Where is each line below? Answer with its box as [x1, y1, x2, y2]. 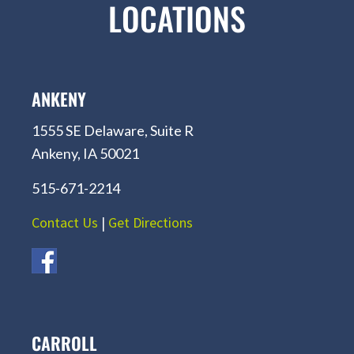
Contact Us [32, 213, 98, 232]
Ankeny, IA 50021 [32, 145, 139, 162]
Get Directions [108, 213, 193, 232]
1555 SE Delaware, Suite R [32, 122, 194, 139]
